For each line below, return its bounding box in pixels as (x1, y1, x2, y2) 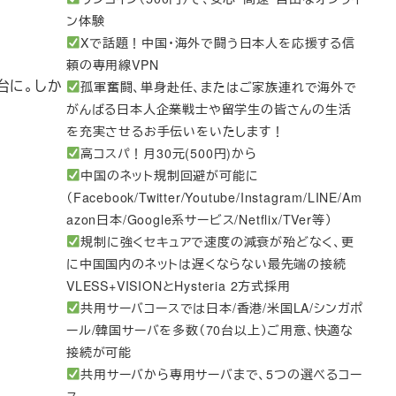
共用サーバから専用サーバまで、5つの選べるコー (80, 364, 362, 383)
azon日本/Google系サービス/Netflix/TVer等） (66, 209, 332, 228)
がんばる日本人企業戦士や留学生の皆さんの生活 (66, 99, 352, 118)
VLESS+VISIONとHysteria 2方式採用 (66, 276, 291, 294)
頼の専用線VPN (66, 55, 159, 73)
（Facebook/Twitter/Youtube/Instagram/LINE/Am (66, 187, 362, 206)
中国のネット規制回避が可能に (80, 165, 259, 184)
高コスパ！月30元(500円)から (80, 143, 257, 162)
